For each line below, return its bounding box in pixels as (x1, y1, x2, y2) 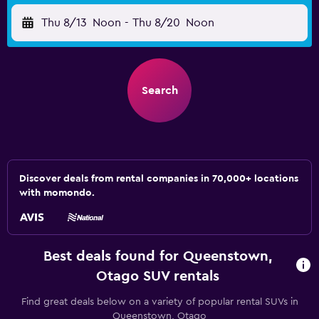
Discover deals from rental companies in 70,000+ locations (19, 174, 298, 184)
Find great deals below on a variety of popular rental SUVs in (21, 297, 298, 307)
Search (141, 85, 178, 96)
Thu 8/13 (41, 17, 87, 28)
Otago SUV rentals (95, 269, 219, 283)
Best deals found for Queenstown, (43, 249, 272, 263)
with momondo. (19, 188, 95, 198)
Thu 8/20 (132, 17, 180, 28)
